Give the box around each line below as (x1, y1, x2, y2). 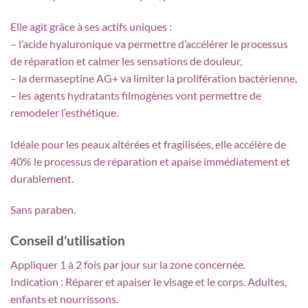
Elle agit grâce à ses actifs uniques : (10, 19, 172, 33)
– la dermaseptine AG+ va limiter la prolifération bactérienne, (10, 71, 297, 85)
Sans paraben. (10, 203, 76, 217)
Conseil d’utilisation (10, 232, 125, 249)
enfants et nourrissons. (10, 291, 118, 305)
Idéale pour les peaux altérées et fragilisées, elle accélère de (10, 137, 286, 151)
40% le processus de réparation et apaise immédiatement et (10, 154, 290, 168)
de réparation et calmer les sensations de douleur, (10, 54, 242, 67)
